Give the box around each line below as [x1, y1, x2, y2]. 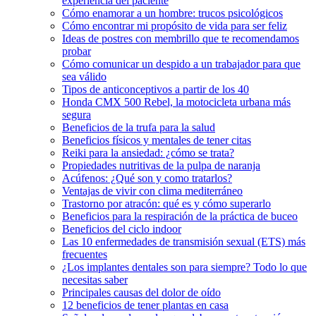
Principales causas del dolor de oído [62, 286, 221, 299]
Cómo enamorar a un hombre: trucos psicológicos [62, 7, 283, 20]
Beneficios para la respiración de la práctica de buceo [62, 210, 298, 223]
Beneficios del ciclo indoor [62, 223, 181, 236]
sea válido [62, 71, 107, 83]
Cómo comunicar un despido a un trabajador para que [62, 58, 300, 71]
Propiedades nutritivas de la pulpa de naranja [62, 159, 260, 172]
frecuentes [62, 248, 107, 261]
